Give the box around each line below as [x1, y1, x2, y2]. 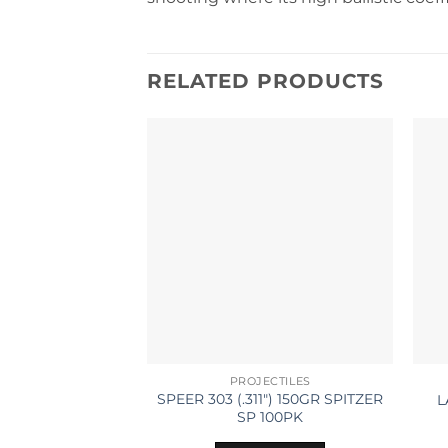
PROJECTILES [229, 374, 311, 388]
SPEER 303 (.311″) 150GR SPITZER [157, 390, 384, 409]
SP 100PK [237, 408, 304, 427]
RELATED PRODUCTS [147, 68, 384, 93]
